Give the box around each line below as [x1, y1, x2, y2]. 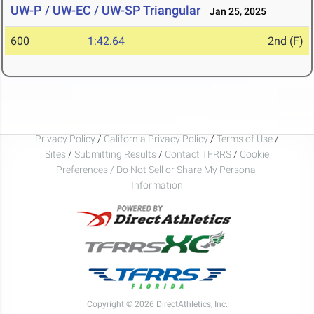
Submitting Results [74, 148, 156, 160]
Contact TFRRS [165, 148, 233, 160]
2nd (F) [268, 34, 303, 48]
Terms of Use [217, 132, 273, 144]
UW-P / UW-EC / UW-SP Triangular [11, 3, 200, 18]
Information [131, 179, 183, 191]
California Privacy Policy [104, 132, 208, 144]
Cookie [240, 148, 269, 160]
